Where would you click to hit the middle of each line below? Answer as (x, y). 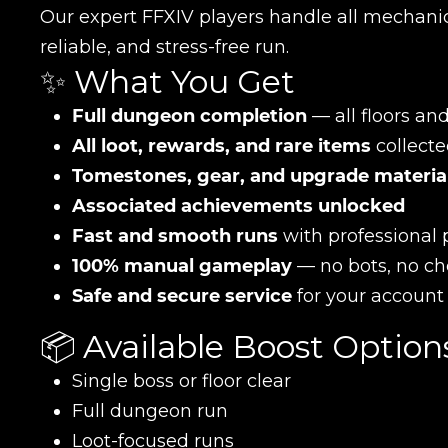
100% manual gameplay (182, 265)
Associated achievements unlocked (238, 205)
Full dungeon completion (189, 115)
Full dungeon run (150, 410)
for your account (368, 295)
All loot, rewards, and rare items (221, 145)
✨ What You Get (167, 81)
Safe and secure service (182, 295)
